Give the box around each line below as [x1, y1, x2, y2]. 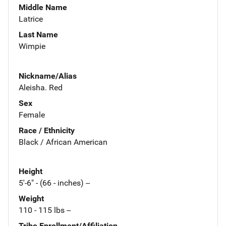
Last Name [19, 29, 58, 39]
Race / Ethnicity [19, 125, 75, 135]
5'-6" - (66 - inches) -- [19, 178, 90, 188]
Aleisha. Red [19, 82, 63, 92]
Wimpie [19, 41, 45, 51]
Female [19, 109, 45, 120]
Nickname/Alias [19, 71, 77, 81]
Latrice [19, 14, 43, 24]
